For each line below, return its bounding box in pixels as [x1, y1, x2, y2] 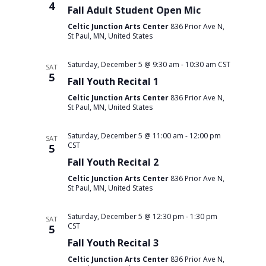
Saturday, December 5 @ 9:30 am [67, 59, 179, 69]
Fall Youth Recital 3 [67, 236, 159, 249]
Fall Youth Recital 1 [67, 74, 159, 88]
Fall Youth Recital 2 [67, 155, 159, 169]
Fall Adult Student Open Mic [67, 3, 201, 17]
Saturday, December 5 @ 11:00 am [67, 130, 183, 141]
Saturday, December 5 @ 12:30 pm [67, 211, 184, 221]
